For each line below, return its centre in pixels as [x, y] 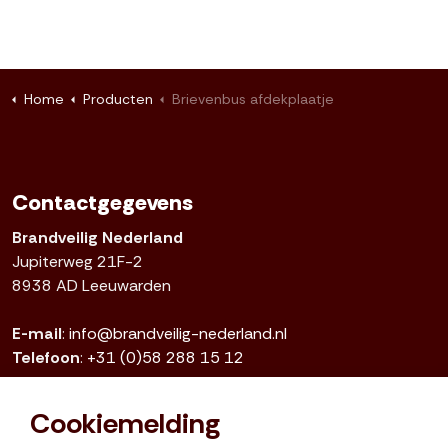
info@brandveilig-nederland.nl [178, 333]
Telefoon [46, 357]
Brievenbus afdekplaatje [252, 98]
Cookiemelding [125, 423]
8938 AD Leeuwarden [92, 285]
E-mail [37, 333]
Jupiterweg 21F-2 [78, 261]
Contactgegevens [102, 202]
